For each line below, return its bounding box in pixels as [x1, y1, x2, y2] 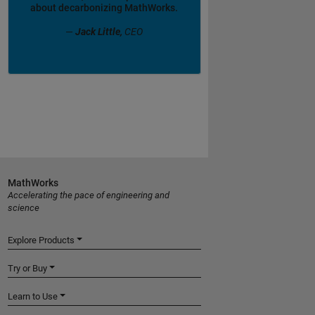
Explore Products [7, 234, 75, 245]
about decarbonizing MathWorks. [30, 1, 178, 13]
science [7, 202, 39, 213]
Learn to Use [7, 290, 58, 302]
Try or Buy [7, 262, 47, 274]
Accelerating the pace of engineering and [7, 189, 169, 200]
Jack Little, [75, 26, 124, 38]
